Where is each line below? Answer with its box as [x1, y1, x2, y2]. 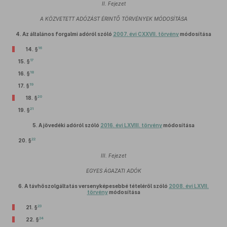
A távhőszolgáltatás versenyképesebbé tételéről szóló [23, 183, 169, 189]
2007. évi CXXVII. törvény [113, 31, 179, 37]
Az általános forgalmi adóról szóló [21, 31, 113, 37]
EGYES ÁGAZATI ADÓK [86, 168, 141, 174]
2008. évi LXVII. [169, 183, 209, 189]
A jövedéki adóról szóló [37, 122, 100, 128]
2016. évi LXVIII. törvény [100, 122, 162, 128]
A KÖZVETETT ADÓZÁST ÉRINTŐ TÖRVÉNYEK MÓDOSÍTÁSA [40, 16, 187, 22]
